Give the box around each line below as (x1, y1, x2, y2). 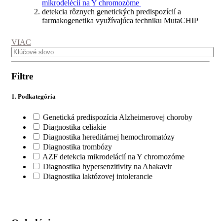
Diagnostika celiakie (43, 122, 106, 131)
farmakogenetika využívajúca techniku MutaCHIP (42, 16, 198, 25)
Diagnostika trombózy (43, 142, 112, 151)
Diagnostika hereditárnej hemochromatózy (43, 132, 175, 141)
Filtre (11, 71, 33, 82)
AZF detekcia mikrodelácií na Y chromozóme (42, 152, 184, 161)
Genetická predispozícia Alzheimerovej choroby (43, 112, 192, 121)
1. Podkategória (11, 93, 56, 101)
